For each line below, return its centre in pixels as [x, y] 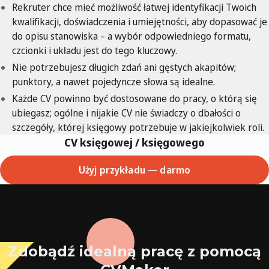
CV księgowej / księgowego [134, 143]
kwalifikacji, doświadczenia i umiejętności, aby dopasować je [140, 22]
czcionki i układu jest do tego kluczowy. [95, 51]
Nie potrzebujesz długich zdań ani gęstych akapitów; [124, 68]
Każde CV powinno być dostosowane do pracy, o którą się [134, 99]
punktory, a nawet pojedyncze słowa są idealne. [113, 82]
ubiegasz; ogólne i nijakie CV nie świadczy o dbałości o [126, 113]
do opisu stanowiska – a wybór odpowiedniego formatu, [131, 36]
